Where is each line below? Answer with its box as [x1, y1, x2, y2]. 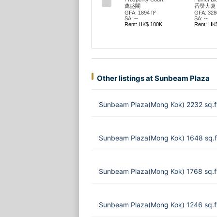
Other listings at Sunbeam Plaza [96, 74, 210, 83]
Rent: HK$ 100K [124, 21, 162, 27]
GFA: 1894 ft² [124, 10, 156, 15]
